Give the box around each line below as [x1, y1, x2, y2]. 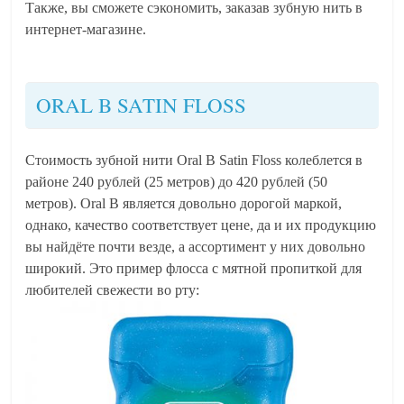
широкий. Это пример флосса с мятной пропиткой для [25, 260, 363, 276]
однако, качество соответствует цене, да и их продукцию [25, 216, 377, 233]
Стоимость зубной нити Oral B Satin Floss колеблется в [25, 151, 363, 168]
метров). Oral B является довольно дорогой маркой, [25, 195, 343, 211]
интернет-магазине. [25, 21, 147, 37]
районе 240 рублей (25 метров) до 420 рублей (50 [25, 173, 328, 189]
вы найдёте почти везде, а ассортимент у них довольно [25, 238, 366, 254]
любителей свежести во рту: [25, 281, 200, 298]
